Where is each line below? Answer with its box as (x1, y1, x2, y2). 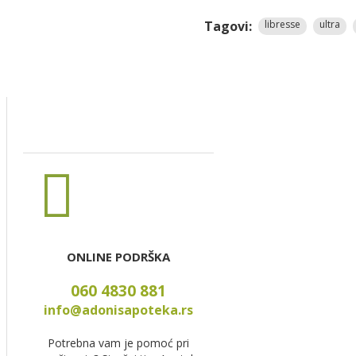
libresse (265, 17, 300, 31)
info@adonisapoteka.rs (43, 300, 193, 319)
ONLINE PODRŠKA (66, 248, 170, 265)
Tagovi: (204, 17, 252, 35)
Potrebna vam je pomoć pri (47, 335, 189, 350)
